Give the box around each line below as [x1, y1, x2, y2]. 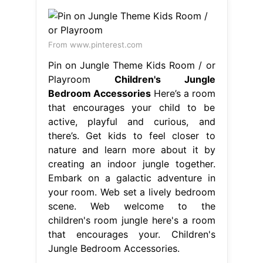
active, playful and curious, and [48, 115, 215, 127]
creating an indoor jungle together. [48, 157, 215, 170]
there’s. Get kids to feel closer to [48, 129, 215, 141]
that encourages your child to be [48, 101, 215, 113]
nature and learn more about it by [48, 143, 215, 156]
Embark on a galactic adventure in [48, 171, 215, 184]
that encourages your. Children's [48, 228, 215, 240]
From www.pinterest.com [48, 39, 143, 49]
